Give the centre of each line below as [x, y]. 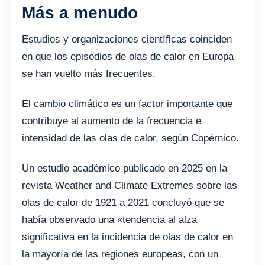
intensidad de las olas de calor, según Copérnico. [130, 138]
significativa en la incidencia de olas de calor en [127, 237]
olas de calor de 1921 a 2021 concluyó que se [123, 203]
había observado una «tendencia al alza [109, 220]
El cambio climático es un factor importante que [127, 104]
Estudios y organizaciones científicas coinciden [127, 40]
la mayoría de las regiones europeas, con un [120, 254]
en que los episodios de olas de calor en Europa [128, 57]
